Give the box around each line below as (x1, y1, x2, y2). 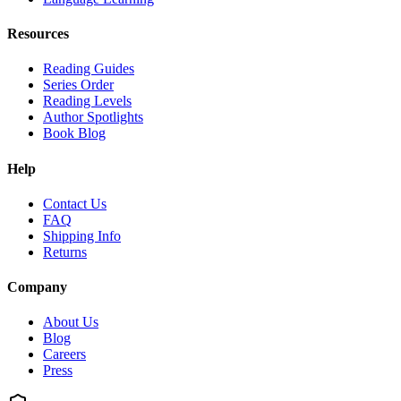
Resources (7, 26, 69, 42)
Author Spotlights (43, 109, 143, 125)
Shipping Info (43, 227, 121, 243)
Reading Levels (43, 93, 132, 109)
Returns (43, 243, 87, 260)
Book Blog (43, 125, 106, 141)
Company (7, 279, 67, 295)
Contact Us (43, 195, 107, 211)
